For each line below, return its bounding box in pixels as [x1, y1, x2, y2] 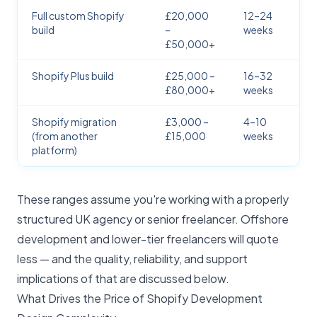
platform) [32, 144, 77, 157]
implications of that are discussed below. [17, 271, 229, 287]
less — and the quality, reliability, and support [17, 251, 248, 267]
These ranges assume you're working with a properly [17, 192, 289, 207]
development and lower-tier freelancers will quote [17, 231, 279, 247]
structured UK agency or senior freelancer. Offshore [17, 212, 289, 227]
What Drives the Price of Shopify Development [17, 291, 263, 306]
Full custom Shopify [32, 9, 125, 23]
